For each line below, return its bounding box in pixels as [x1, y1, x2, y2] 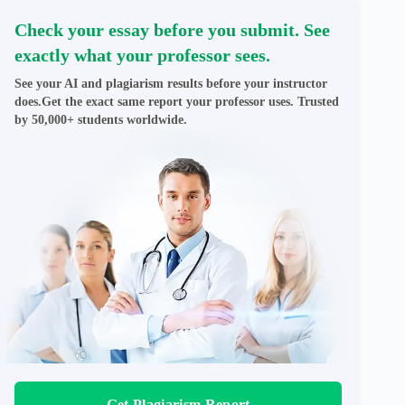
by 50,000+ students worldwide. [14, 112, 187, 127]
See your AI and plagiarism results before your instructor [14, 76, 327, 90]
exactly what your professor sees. [14, 44, 270, 65]
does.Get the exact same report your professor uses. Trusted [14, 94, 339, 108]
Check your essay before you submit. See [14, 19, 330, 40]
